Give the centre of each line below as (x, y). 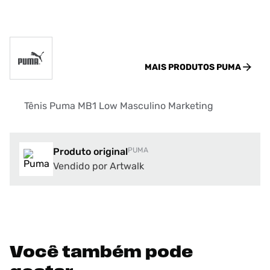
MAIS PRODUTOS (181, 67)
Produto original (90, 152)
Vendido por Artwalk (99, 166)
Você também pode (101, 253)
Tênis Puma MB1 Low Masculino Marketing (119, 106)
